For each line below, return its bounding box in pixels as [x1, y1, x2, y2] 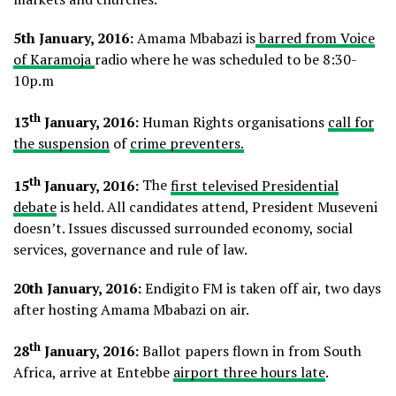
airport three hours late [173, 362, 325, 383]
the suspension [13, 133, 110, 154]
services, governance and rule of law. [13, 239, 247, 259]
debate [13, 196, 57, 217]
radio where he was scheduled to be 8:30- [95, 49, 357, 70]
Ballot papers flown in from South [139, 341, 362, 362]
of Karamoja [13, 49, 95, 70]
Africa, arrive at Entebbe [13, 362, 173, 383]
